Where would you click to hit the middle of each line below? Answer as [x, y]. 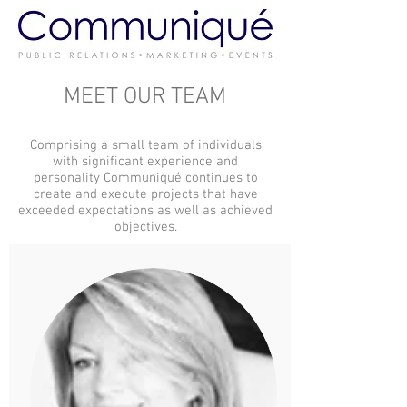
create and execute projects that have [145, 194]
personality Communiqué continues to [145, 178]
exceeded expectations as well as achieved [145, 211]
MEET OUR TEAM [145, 97]
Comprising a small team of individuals [145, 145]
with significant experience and [145, 162]
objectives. [145, 227]
